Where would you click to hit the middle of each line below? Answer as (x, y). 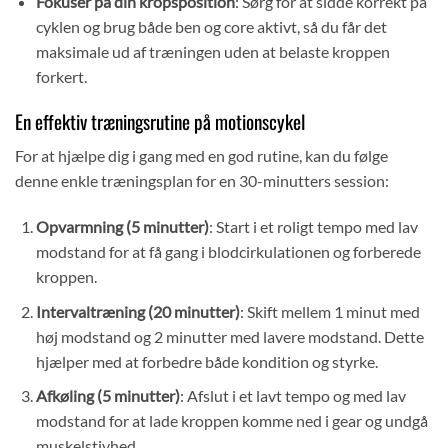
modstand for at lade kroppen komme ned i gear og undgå (231, 421)
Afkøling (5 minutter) (107, 396)
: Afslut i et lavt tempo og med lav (292, 396)
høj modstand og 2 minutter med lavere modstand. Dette (229, 336)
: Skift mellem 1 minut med (329, 311)
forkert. (61, 76)
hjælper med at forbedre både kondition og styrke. (206, 361)
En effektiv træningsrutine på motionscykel (160, 121)
